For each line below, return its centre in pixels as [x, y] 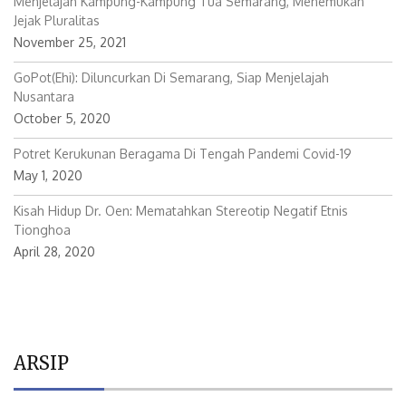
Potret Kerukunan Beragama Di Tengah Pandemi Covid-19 [183, 153]
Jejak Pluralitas [57, 20]
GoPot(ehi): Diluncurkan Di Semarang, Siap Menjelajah [171, 77]
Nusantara [44, 96]
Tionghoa [42, 229]
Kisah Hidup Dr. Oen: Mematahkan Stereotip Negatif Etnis [181, 210]
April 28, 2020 [54, 251]
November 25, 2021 [70, 42]
